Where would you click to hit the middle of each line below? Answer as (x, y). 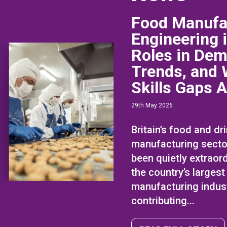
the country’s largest (178, 173)
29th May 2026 (152, 106)
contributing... (163, 201)
